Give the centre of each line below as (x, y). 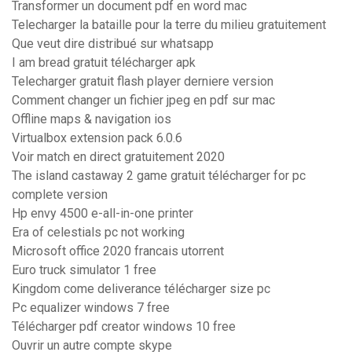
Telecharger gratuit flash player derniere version (143, 82)
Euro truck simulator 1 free (84, 270)
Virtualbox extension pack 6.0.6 (97, 138)
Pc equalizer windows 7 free (91, 308)
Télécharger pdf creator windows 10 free (124, 327)
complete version (60, 195)
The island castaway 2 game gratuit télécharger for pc (159, 176)
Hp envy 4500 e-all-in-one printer (103, 214)
